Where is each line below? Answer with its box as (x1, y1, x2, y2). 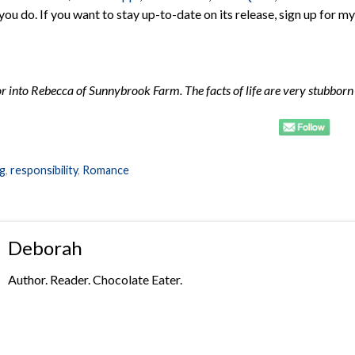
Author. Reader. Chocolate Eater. (7, 271, 182, 287)
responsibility (10, 162, 78, 177)
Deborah (7, 235, 82, 259)
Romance (82, 162, 129, 177)
